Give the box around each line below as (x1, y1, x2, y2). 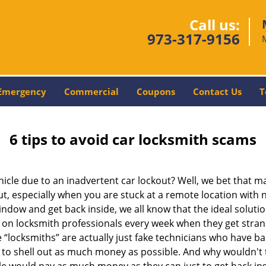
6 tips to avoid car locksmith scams (9, 129, 256, 149)
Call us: (189, 15, 240, 34)
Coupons (136, 85, 175, 97)
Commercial (64, 85, 119, 97)
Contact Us (192, 85, 242, 97)
